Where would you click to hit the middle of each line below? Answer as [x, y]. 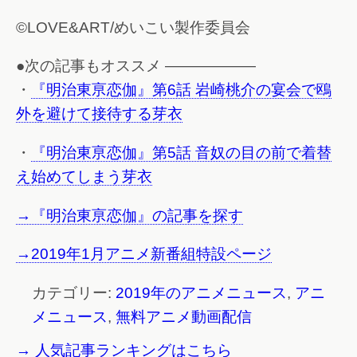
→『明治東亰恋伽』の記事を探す [129, 215]
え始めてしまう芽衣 [84, 176]
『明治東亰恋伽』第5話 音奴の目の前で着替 [181, 152]
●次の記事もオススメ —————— [136, 66]
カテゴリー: [74, 292]
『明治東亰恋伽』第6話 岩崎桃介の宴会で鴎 [181, 90]
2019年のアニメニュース [201, 292]
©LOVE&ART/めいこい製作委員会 [133, 27]
